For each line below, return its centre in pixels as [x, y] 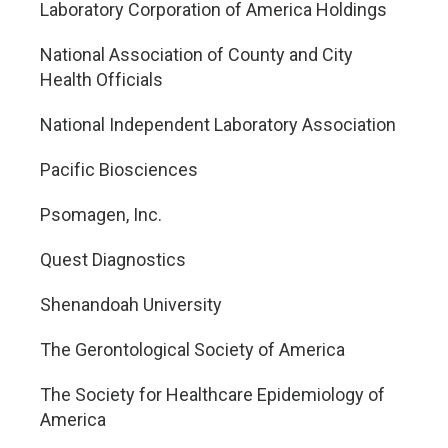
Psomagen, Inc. [101, 214]
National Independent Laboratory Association [218, 124]
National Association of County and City [196, 54]
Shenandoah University [131, 304]
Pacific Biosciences [119, 169]
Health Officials [101, 79]
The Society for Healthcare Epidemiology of [212, 394]
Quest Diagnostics [113, 259]
